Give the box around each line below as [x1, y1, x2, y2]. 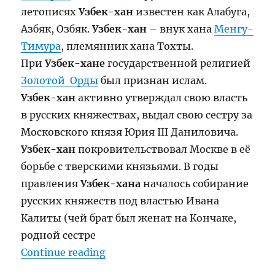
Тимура [21, 39, 61, 52]
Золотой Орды [21, 74, 99, 87]
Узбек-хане [45, 56, 106, 69]
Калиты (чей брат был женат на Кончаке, [21, 211, 237, 224]
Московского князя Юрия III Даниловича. [21, 125, 239, 138]
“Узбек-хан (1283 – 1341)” [105, 245, 238, 258]
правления [21, 177, 81, 190]
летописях [21, 5, 79, 18]
